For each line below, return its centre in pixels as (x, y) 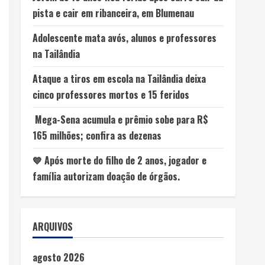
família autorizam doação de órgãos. (106, 176)
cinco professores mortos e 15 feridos (111, 95)
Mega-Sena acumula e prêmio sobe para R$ (120, 119)
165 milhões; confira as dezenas (97, 135)
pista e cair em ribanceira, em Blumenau (113, 13)
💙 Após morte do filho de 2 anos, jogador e (119, 160)
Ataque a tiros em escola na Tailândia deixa (119, 79)
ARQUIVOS (52, 227)
